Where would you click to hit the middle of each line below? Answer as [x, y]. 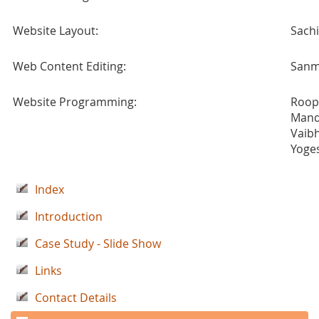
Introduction [69, 216]
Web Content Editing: [69, 66]
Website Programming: [75, 102]
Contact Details [76, 298]
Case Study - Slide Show [98, 244]
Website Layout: [56, 31]
